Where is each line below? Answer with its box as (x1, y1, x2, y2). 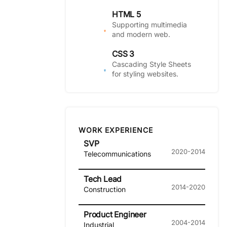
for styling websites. (112, 69, 178, 79)
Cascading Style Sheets (112, 60, 191, 69)
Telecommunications (84, 149, 151, 159)
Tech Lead (84, 174, 122, 184)
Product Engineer (84, 210, 146, 220)
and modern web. (112, 29, 170, 39)
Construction (84, 185, 126, 194)
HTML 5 (112, 9, 141, 19)
